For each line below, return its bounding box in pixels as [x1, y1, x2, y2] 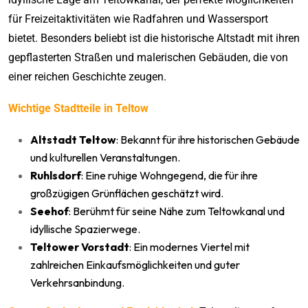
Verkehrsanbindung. [30, 275, 124, 289]
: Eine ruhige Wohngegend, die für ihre [81, 168, 258, 182]
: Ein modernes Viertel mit [129, 239, 250, 254]
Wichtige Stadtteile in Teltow [8, 101, 148, 115]
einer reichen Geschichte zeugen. [8, 69, 166, 83]
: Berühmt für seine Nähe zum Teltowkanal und [69, 203, 285, 218]
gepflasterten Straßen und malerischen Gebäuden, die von [8, 50, 288, 64]
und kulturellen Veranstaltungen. [30, 150, 180, 164]
